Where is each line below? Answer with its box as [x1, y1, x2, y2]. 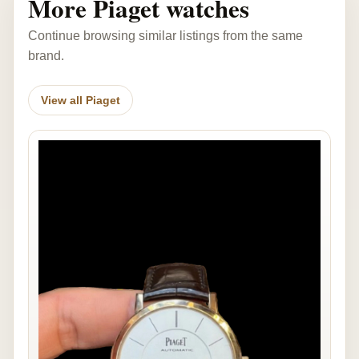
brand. [28, 48, 64, 63]
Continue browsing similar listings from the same [28, 28, 303, 42]
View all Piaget [41, 93, 120, 107]
